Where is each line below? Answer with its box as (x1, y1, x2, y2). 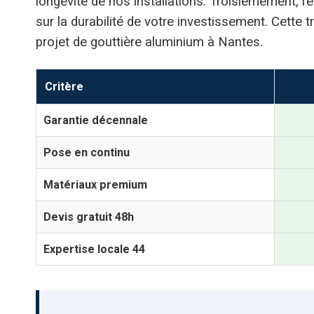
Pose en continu (43, 145, 130, 159)
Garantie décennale (43, 113, 148, 127)
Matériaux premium (43, 177, 147, 191)
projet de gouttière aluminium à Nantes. (36, 34, 263, 50)
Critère (45, 79, 83, 93)
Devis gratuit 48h (43, 210, 134, 224)
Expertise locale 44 (43, 242, 145, 256)
